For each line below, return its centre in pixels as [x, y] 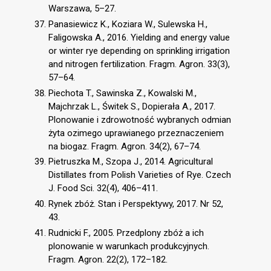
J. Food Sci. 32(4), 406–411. [103, 188]
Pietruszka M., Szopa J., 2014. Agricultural [131, 162]
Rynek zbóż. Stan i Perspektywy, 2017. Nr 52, [136, 204]
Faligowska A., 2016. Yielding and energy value [139, 37]
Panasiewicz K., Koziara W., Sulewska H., [128, 24]
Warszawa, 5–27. [82, 8]
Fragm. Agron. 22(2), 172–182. [108, 259]
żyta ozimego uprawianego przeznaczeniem [136, 133]
